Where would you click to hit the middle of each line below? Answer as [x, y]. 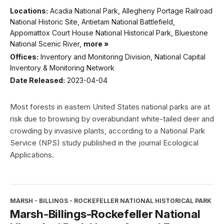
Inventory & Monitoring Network [62, 67]
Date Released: [37, 80]
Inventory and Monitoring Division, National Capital [123, 56]
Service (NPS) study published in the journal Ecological [104, 143]
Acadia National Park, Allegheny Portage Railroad [131, 11]
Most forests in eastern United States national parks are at [110, 107]
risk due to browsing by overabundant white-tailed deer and [112, 119]
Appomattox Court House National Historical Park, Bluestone [109, 33]
